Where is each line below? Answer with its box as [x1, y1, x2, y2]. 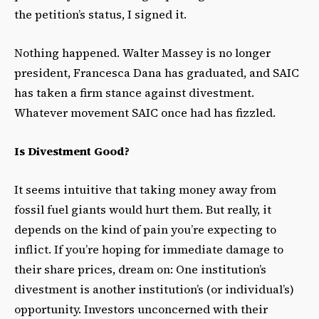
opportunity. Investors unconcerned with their [14, 301, 268, 318]
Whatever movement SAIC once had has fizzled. [14, 105, 276, 121]
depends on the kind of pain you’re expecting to [14, 221, 276, 238]
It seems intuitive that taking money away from [14, 182, 276, 198]
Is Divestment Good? [14, 143, 130, 159]
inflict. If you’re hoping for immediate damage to [14, 241, 283, 258]
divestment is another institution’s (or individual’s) [14, 281, 294, 298]
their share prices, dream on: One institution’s [14, 261, 266, 278]
